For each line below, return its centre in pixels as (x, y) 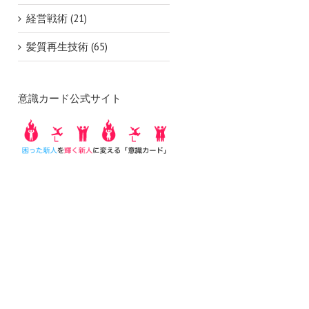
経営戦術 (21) (57, 18)
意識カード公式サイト (70, 99)
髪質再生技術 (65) (67, 47)
